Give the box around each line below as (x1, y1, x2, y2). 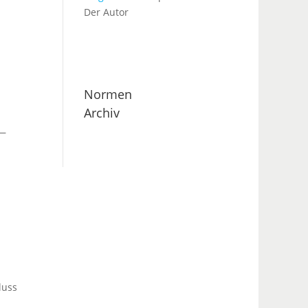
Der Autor (83, 5, 129, 19)
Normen (83, 85, 132, 102)
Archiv (83, 104, 120, 121)
